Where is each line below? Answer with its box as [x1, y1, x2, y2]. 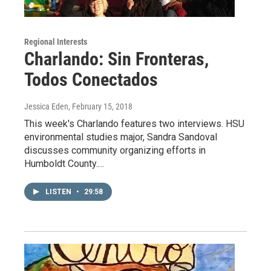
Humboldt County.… [24, 158, 104, 170]
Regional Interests [24, 37, 87, 47]
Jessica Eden [24, 102, 68, 112]
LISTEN [45, 188, 73, 197]
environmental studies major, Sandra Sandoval [24, 131, 217, 143]
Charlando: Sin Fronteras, [24, 48, 209, 70]
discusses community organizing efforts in [24, 145, 206, 157]
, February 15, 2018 [68, 102, 132, 112]
